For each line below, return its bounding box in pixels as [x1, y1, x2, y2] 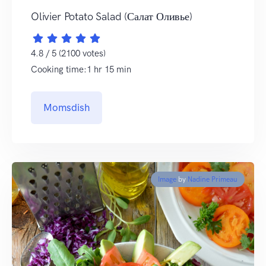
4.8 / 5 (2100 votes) [31, 47, 106, 59]
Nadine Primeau [188, 175, 237, 183]
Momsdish [43, 101, 90, 113]
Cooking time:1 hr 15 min [31, 64, 131, 75]
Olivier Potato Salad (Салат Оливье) [31, 9, 192, 23]
